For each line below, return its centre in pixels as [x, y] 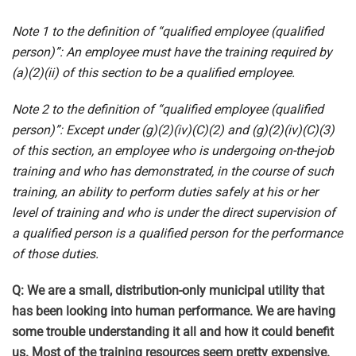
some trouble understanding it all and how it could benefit [173, 332]
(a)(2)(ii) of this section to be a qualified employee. [153, 73]
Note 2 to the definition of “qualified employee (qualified [168, 109]
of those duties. [55, 254]
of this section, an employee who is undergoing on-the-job [173, 151]
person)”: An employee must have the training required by [172, 52]
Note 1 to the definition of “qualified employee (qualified [168, 31]
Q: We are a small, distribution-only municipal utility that [168, 290]
